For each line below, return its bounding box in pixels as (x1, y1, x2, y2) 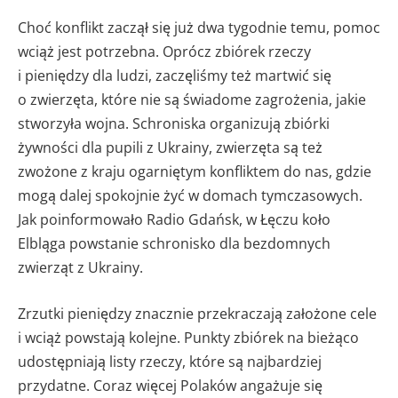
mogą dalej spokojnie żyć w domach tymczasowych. (18, 186, 362, 206)
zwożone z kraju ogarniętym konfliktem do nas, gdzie (18, 162, 371, 182)
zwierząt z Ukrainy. (18, 258, 143, 278)
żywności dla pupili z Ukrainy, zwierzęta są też (18, 138, 322, 158)
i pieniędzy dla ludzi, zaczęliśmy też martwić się (18, 66, 331, 86)
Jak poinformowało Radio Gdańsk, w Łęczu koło (18, 210, 330, 230)
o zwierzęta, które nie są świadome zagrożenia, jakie (18, 90, 366, 110)
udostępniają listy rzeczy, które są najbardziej (18, 352, 322, 372)
